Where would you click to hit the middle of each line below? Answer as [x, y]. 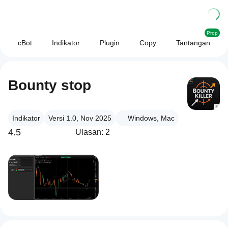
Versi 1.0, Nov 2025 [80, 118]
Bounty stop [50, 85]
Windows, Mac [151, 118]
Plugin [109, 43]
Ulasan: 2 [93, 132]
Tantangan [193, 43]
